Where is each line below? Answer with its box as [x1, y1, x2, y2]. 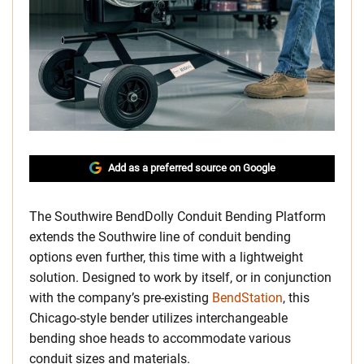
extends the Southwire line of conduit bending [29, 229, 291, 245]
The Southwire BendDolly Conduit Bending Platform [29, 209, 326, 225]
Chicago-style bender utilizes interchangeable [29, 310, 288, 327]
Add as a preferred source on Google [107, 162, 275, 175]
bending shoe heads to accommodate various [29, 331, 291, 347]
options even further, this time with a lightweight [29, 249, 303, 266]
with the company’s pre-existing [29, 290, 212, 306]
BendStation [212, 290, 283, 306]
